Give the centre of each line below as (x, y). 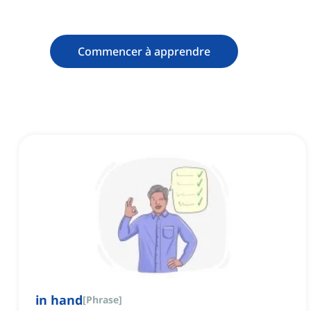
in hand (59, 300)
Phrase (102, 300)
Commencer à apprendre (144, 52)
